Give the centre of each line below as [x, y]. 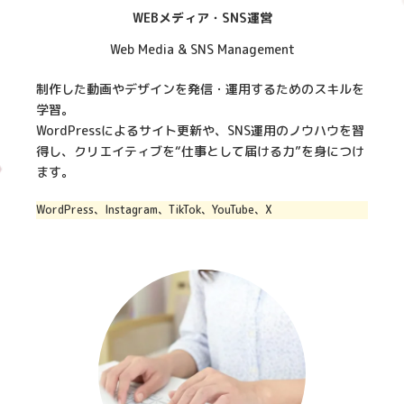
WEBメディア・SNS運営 [202, 17]
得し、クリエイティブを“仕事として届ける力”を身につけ [201, 151]
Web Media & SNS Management [202, 49]
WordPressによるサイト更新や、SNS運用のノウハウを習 [201, 130]
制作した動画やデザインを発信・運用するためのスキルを [201, 88]
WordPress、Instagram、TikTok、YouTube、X [155, 209]
